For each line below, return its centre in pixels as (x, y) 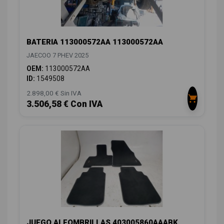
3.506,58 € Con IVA (64, 104)
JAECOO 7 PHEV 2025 (57, 55)
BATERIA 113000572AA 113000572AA (95, 42)
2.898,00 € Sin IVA (54, 93)
